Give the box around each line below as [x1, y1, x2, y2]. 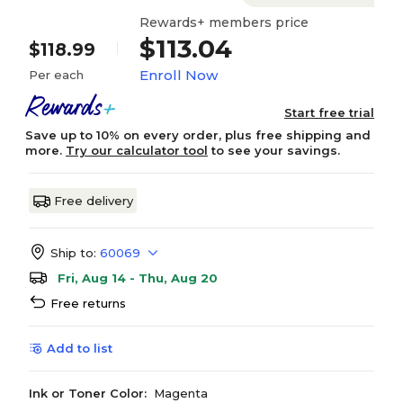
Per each [29, 67, 84, 82]
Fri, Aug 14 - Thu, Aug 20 [58, 271, 218, 285]
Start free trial [284, 105, 374, 120]
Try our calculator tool [66, 143, 208, 157]
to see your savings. [208, 143, 340, 157]
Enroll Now [139, 66, 218, 84]
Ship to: [50, 246, 96, 260]
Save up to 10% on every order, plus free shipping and [25, 128, 371, 142]
